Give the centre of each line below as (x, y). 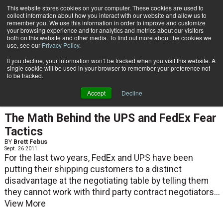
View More (25, 204)
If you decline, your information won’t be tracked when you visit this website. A (111, 60)
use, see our (24, 45)
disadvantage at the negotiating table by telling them (106, 181)
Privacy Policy (60, 45)
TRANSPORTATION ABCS (41, 104)
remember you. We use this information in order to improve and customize (106, 23)
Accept (96, 93)
